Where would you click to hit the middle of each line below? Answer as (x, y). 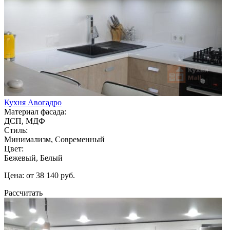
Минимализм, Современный (54, 139)
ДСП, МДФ (25, 121)
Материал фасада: (35, 111)
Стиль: (16, 130)
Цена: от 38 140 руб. (40, 175)
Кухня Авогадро (33, 102)
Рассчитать (23, 193)
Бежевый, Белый (33, 158)
